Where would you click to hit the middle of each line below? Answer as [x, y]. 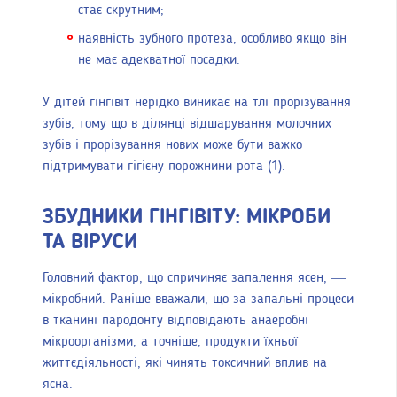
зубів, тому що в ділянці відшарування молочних [187, 124]
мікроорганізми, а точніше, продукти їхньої [170, 343]
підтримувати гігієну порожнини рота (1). [164, 166]
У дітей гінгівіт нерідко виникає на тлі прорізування [197, 102]
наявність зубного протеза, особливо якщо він [212, 39]
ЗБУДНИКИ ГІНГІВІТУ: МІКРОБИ [187, 218]
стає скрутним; [121, 10]
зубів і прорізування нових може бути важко [172, 145]
